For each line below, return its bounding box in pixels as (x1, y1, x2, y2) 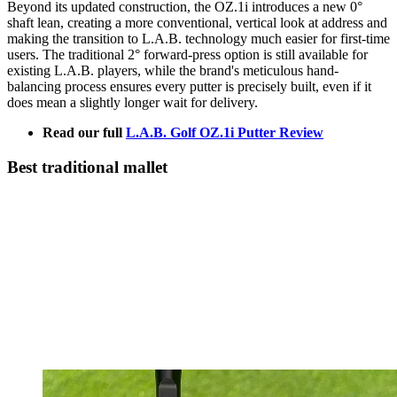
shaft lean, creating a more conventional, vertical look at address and (7, 15, 387, 31)
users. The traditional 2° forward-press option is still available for (7, 47, 368, 63)
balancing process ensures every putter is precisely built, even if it (7, 79, 371, 95)
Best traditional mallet (7, 157, 167, 176)
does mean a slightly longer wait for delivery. (7, 95, 258, 111)
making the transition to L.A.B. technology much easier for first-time (7, 31, 390, 47)
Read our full (43, 125, 126, 141)
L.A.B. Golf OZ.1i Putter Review (126, 125, 323, 141)
